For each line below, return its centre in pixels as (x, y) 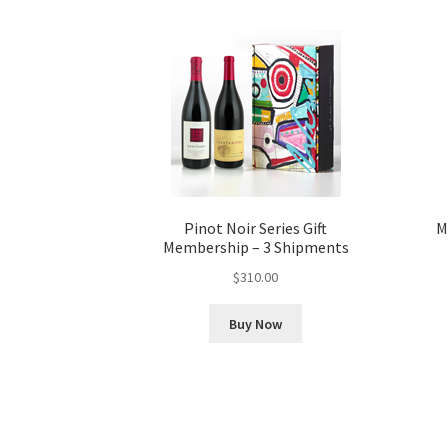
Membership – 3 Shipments (255, 247)
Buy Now (256, 323)
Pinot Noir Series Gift (256, 228)
